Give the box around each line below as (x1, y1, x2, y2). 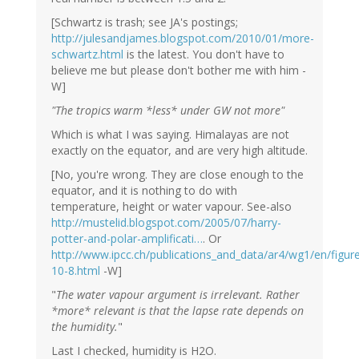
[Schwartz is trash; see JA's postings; (51, 14, 238, 30)
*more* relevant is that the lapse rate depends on (51, 303, 304, 319)
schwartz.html (51, 46, 123, 63)
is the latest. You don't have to (123, 46, 284, 63)
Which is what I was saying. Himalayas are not (51, 127, 289, 143)
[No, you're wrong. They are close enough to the (51, 167, 304, 183)
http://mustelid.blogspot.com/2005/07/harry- (51, 215, 281, 231)
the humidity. (51, 319, 118, 335)
